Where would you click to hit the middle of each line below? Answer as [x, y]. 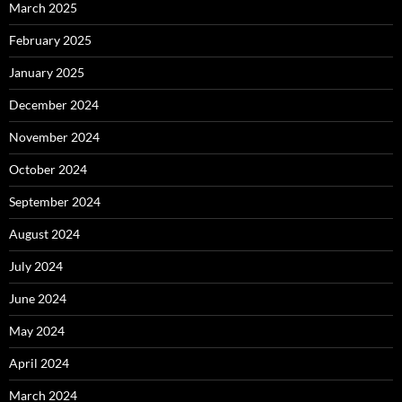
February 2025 [50, 40]
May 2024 [37, 331]
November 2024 [54, 137]
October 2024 [48, 169]
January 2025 [47, 72]
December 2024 [54, 105]
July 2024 [36, 266]
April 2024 [39, 363]
